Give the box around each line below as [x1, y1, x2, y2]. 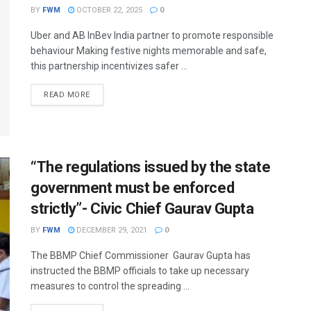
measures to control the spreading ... [31, 280, 190, 292]
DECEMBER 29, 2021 [74, 226, 147, 235]
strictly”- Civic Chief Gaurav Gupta [31, 200, 254, 218]
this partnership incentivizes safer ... [31, 60, 187, 72]
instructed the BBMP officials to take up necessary [31, 265, 249, 277]
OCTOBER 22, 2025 [74, 6, 142, 15]
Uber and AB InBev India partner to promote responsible [31, 30, 274, 41]
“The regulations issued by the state [31, 158, 271, 176]
